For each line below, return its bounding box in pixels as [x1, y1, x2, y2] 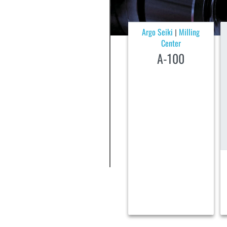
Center [161, 37, 181, 49]
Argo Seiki [142, 26, 173, 38]
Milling [179, 26, 200, 38]
